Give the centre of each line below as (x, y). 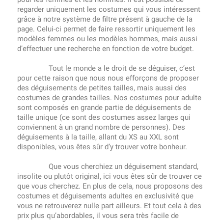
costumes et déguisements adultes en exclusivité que (105, 196)
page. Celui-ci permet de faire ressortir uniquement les (106, 29)
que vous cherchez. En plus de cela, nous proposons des (110, 186)
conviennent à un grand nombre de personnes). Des (101, 127)
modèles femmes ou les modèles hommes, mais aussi (107, 39)
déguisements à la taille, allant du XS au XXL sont (98, 137)
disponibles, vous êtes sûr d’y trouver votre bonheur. (102, 147)
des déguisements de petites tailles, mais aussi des (102, 88)
